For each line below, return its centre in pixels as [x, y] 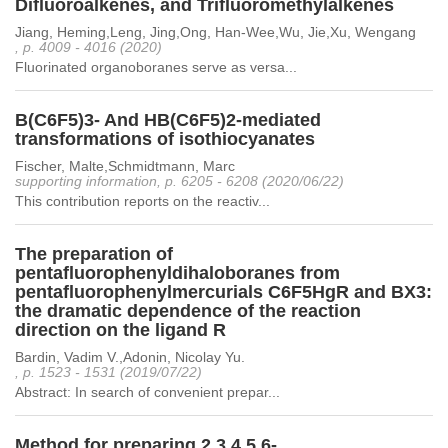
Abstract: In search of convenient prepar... [147, 392]
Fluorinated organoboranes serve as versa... [156, 67]
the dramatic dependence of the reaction [188, 311]
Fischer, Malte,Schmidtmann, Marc [125, 166]
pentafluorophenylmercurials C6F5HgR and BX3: [223, 292]
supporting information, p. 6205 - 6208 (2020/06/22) [179, 181]
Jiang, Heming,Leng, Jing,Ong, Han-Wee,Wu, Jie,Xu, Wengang [215, 32]
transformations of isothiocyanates [165, 139]
